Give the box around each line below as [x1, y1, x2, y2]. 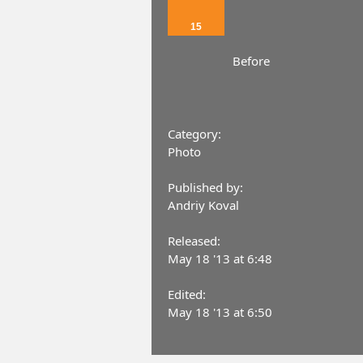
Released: [168, 233, 220, 250]
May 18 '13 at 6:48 [168, 250, 272, 267]
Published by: [168, 179, 243, 196]
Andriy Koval [168, 197, 239, 214]
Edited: [168, 286, 206, 303]
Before [233, 53, 270, 70]
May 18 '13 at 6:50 [168, 304, 272, 321]
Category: [168, 126, 221, 143]
